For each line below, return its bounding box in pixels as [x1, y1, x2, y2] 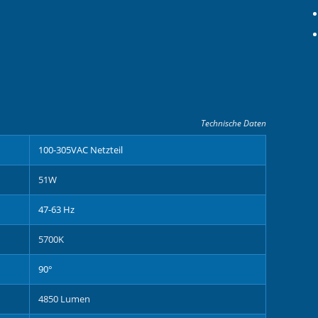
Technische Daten [201, 116, 266, 129]
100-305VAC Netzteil [38, 143, 123, 156]
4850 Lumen [38, 292, 90, 305]
